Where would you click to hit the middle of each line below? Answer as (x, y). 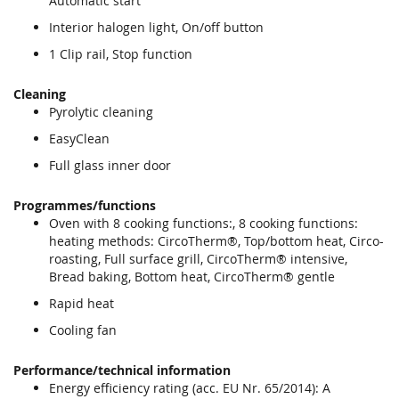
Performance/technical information (122, 370)
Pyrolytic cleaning (101, 111)
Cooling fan (83, 330)
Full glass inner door (110, 165)
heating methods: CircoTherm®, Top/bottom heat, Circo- (216, 240)
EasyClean (79, 138)
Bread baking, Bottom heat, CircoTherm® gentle (192, 276)
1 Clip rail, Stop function (121, 53)
